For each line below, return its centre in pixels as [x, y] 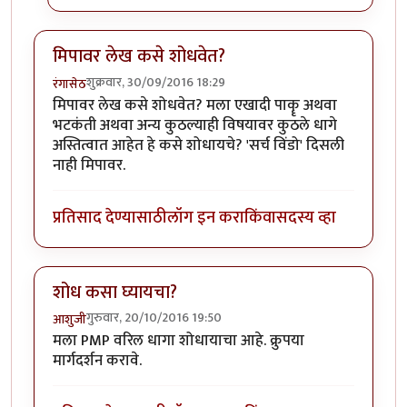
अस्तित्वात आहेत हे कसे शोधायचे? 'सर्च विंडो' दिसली [199, 145]
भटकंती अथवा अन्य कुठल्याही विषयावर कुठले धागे [195, 125]
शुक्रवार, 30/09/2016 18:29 [156, 82]
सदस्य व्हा [306, 217]
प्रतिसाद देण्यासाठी [110, 217]
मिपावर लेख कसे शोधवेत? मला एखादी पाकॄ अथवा [195, 105]
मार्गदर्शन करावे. [97, 361]
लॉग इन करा [206, 217]
